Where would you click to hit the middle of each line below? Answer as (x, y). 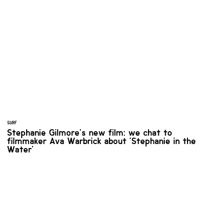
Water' (21, 149)
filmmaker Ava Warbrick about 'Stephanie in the (102, 141)
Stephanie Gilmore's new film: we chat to (90, 133)
